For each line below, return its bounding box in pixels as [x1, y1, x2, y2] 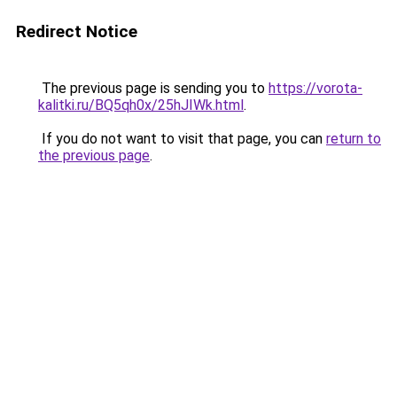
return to [326, 130, 381, 147]
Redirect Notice [16, 21, 137, 42]
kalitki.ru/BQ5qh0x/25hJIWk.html [38, 97, 244, 113]
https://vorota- [269, 80, 362, 97]
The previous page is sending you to [38, 80, 269, 97]
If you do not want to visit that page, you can [38, 130, 326, 147]
